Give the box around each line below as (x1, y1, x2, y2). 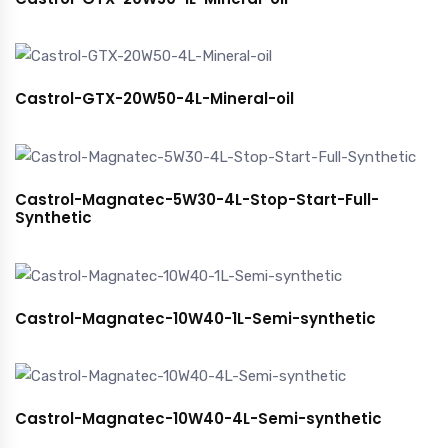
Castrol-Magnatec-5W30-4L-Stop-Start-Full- (15, 189, 379, 211)
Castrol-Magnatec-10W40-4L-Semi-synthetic (15, 408, 382, 430)
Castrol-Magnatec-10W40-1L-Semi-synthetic (15, 307, 376, 329)
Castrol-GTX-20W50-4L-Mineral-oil (15, 88, 294, 110)
